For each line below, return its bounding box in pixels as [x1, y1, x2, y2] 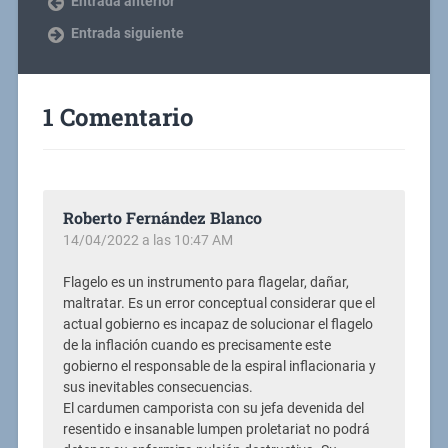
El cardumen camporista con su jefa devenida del [62, 399, 364, 417]
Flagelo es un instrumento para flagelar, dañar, [62, 273, 349, 291]
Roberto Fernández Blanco [62, 206, 262, 228]
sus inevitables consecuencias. [62, 378, 253, 396]
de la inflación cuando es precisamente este [62, 336, 331, 354]
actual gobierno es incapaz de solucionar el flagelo [62, 315, 373, 333]
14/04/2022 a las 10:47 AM [62, 231, 233, 248]
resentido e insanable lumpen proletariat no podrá [62, 420, 370, 438]
